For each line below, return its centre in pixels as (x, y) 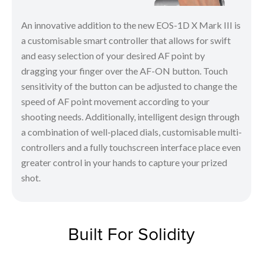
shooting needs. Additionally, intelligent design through (130, 117)
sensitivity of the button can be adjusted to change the (129, 86)
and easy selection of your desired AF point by (113, 56)
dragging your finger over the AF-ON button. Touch (124, 71)
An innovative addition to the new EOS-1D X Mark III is (131, 25)
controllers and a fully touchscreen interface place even (131, 147)
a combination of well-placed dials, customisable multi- (131, 132)
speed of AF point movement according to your (115, 102)
